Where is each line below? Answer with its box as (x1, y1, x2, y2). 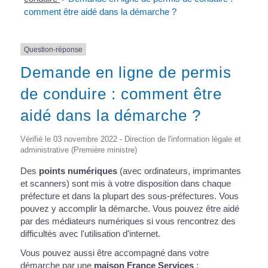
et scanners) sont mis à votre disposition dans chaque (20, 178, 231, 189)
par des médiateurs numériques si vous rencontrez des (20, 216, 236, 227)
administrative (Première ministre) (20, 145, 137, 155)
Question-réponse (23, 45, 83, 54)
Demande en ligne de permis (20, 63, 232, 82)
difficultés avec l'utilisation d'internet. (20, 229, 160, 239)
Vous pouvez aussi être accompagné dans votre (20, 247, 209, 258)
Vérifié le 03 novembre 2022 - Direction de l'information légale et (20, 135, 241, 144)
